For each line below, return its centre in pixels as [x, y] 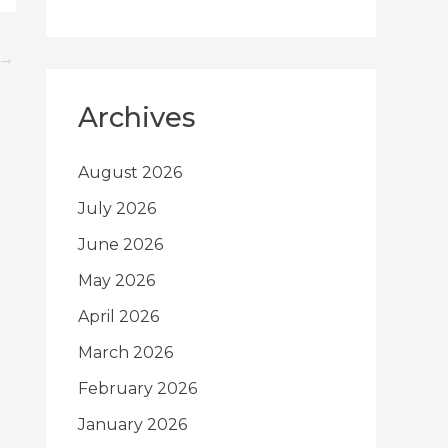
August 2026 [130, 173]
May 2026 [116, 281]
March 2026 [125, 353]
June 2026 [120, 245]
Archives [136, 118]
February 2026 [137, 389]
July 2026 [117, 209]
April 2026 [118, 317]
